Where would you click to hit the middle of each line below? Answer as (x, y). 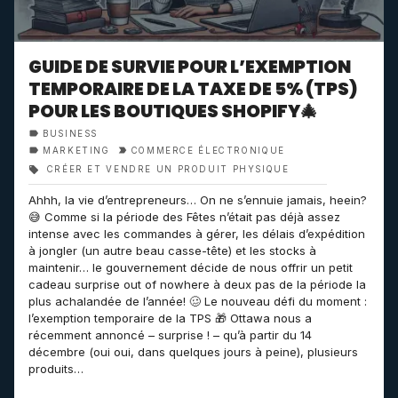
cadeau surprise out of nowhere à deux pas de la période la (197, 284)
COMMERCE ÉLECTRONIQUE (208, 151)
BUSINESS (70, 134)
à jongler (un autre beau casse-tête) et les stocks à (172, 251)
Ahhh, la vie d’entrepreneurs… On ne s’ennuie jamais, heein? (198, 200)
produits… (56, 369)
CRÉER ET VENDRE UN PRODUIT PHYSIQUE (166, 169)
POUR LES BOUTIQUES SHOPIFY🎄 (173, 111)
